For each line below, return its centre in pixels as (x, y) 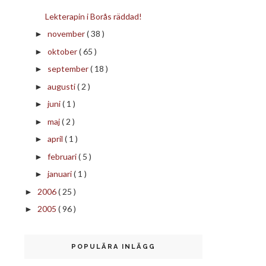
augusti (62, 86)
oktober (63, 51)
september (69, 69)
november (67, 34)
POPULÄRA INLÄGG (113, 247)
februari (63, 156)
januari (60, 174)
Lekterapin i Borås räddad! (93, 16)
